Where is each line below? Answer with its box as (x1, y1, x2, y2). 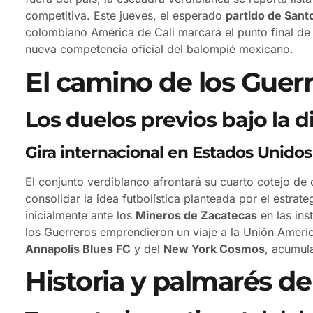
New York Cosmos (163, 241, 265, 256)
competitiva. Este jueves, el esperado (25, 8, 226, 23)
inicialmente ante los (25, 208, 136, 222)
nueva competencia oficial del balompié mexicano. (25, 42, 293, 57)
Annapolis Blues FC (25, 241, 131, 256)
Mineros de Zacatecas (136, 208, 257, 222)
